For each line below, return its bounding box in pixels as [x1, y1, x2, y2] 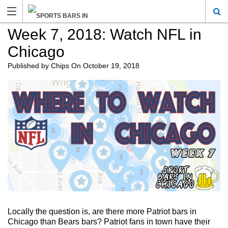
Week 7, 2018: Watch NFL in [8, 26, 202, 43]
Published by [8, 62, 51, 70]
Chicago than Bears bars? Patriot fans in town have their [8, 217, 210, 226]
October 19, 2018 [83, 62, 139, 70]
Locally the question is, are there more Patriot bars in [8, 207, 196, 216]
